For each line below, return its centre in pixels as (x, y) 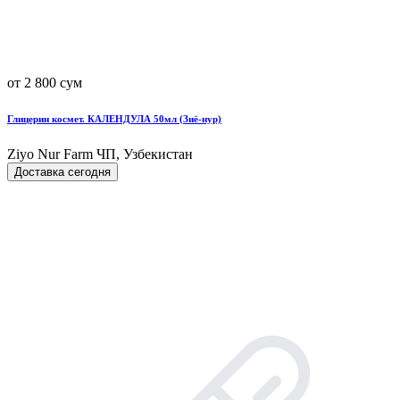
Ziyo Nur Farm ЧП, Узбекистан (100, 154)
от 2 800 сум (45, 82)
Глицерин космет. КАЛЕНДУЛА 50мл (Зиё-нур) (114, 118)
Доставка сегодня (62, 171)
